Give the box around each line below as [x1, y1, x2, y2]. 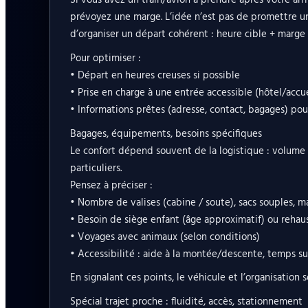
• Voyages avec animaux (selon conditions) [69, 228, 260, 245]
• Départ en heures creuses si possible [69, 67, 240, 84]
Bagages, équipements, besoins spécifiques [69, 125, 262, 142]
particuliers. [69, 159, 122, 177]
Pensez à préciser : [69, 177, 153, 194]
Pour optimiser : [69, 49, 141, 67]
